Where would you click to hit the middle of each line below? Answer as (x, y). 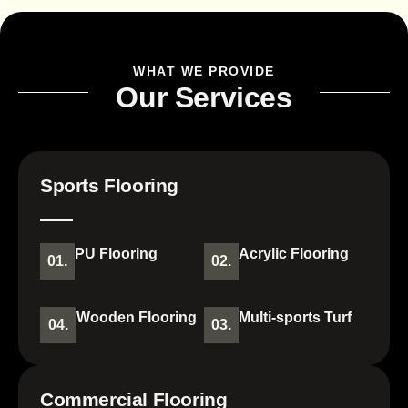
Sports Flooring (109, 186)
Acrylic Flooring (294, 254)
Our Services (204, 98)
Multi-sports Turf (295, 318)
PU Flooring (116, 254)
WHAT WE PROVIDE (204, 71)
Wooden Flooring (137, 318)
